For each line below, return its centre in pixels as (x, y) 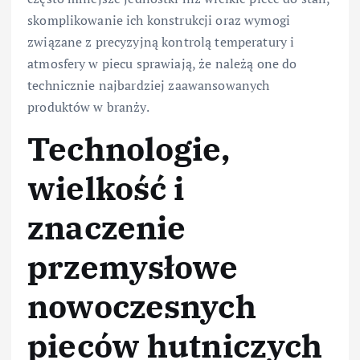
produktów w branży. (88, 107)
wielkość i (106, 188)
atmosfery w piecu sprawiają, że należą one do (162, 64)
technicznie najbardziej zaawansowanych (149, 86)
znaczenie (107, 228)
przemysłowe (133, 267)
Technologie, (129, 149)
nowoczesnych (142, 307)
